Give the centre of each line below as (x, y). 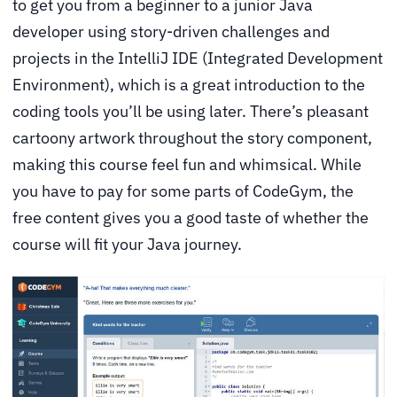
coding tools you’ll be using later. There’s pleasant (191, 111)
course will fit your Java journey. (127, 244)
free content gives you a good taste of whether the (191, 217)
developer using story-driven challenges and (171, 31)
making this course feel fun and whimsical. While (187, 164)
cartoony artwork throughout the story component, (192, 137)
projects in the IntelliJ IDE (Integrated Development (198, 58)
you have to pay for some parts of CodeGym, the (183, 191)
